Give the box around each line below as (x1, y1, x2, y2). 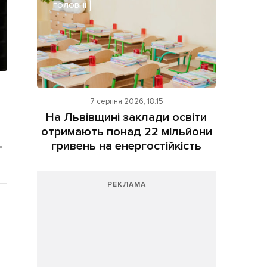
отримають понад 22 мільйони (41, 125, 212, 139)
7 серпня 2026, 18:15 (89, 97, 163, 107)
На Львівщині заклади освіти (46, 110, 207, 125)
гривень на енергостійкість (51, 139, 201, 154)
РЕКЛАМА (107, 180, 146, 190)
